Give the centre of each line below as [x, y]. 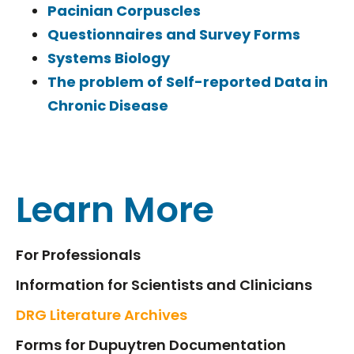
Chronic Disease [108, 105]
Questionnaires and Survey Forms [174, 34]
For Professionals [78, 254]
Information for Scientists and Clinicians [164, 284]
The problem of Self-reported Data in [188, 81]
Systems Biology [109, 58]
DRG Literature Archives [102, 314]
